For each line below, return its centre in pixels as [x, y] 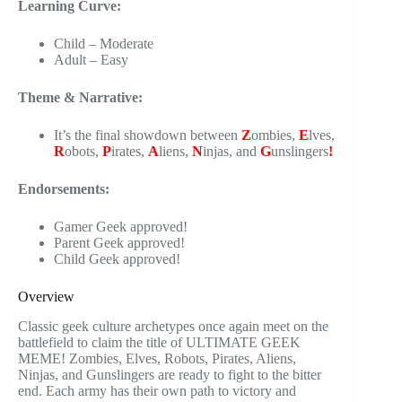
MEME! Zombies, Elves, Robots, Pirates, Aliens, [157, 358]
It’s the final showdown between [148, 135]
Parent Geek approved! [119, 242]
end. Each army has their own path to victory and [157, 390]
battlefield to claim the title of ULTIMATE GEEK [159, 342]
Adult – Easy [91, 59]
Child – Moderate [104, 43]
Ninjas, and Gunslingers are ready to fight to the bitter [170, 374]
